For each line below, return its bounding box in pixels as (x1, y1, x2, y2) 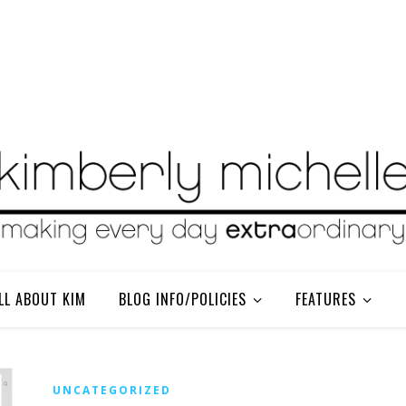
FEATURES (295, 288, 356, 310)
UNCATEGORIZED (52, 382, 171, 398)
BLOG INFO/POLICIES (118, 288, 246, 310)
